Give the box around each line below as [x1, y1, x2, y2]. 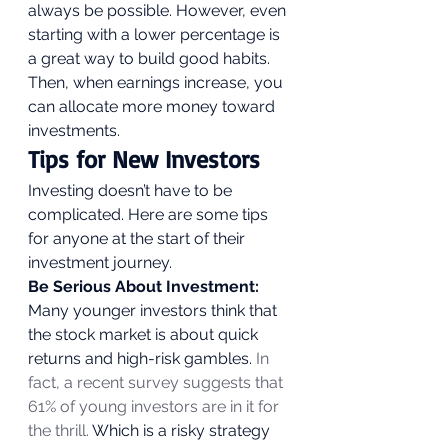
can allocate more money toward [28, 97, 279, 116]
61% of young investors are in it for [28, 397, 283, 416]
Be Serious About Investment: [28, 277, 259, 296]
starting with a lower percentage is [28, 25, 284, 44]
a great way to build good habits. [28, 49, 274, 68]
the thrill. [28, 421, 89, 440]
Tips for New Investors [28, 144, 267, 174]
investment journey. [28, 253, 176, 272]
